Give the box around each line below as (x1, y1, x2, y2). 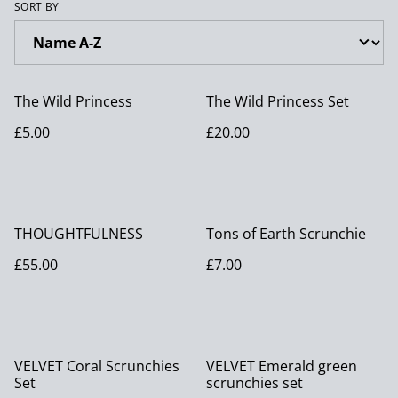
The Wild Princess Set (206, 92, 349, 112)
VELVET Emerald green (206, 356, 357, 377)
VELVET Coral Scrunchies (14, 356, 179, 377)
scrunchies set (206, 373, 303, 394)
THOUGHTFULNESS (14, 224, 143, 244)
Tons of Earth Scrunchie (206, 224, 366, 244)
